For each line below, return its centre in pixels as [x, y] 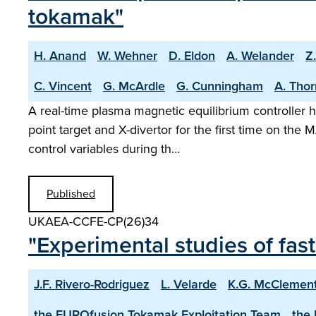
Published [71, 194]
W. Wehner [127, 56]
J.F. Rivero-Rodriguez [92, 284]
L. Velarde [189, 284]
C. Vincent [63, 86]
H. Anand [60, 56]
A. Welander [260, 56]
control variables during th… [104, 149]
